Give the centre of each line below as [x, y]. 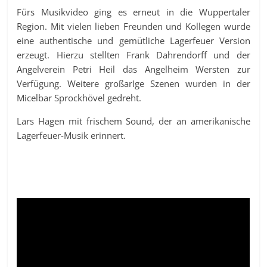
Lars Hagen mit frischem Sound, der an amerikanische [133, 121]
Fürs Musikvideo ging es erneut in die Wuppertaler [133, 12]
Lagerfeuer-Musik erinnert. [72, 136]
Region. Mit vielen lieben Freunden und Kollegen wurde [133, 27]
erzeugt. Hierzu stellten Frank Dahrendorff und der [133, 55]
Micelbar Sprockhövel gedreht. [79, 98]
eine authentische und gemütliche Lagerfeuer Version [133, 41]
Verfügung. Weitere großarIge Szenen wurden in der [133, 84]
